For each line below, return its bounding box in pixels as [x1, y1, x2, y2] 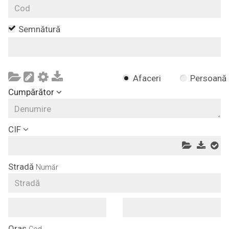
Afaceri [133, 73, 161, 83]
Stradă [8, 162, 34, 172]
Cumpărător [8, 87, 54, 97]
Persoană [190, 73, 226, 83]
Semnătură [18, 24, 60, 35]
